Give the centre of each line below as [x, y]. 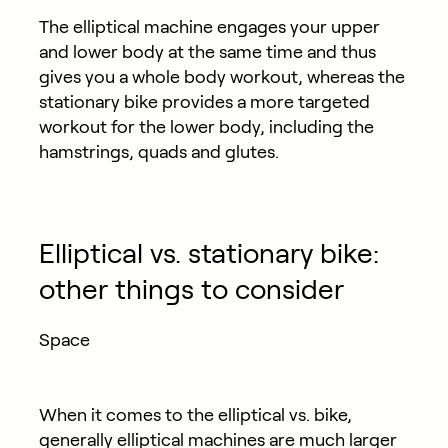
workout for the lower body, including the [206, 126]
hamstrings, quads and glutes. [158, 151]
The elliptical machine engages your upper [209, 26]
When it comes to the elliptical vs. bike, [195, 414]
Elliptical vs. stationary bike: [208, 253]
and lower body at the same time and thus [207, 51]
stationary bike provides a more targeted [204, 101]
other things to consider [191, 289]
